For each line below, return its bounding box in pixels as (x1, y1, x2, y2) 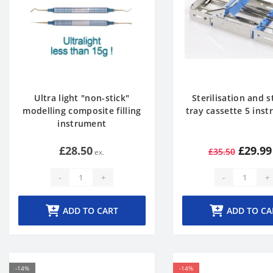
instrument (57, 118, 107, 129)
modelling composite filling (23, 105, 141, 116)
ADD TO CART (62, 205, 118, 216)
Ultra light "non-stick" (34, 92, 130, 104)
